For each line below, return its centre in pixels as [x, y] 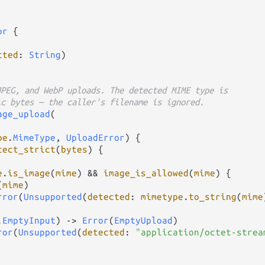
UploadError [96, 137]
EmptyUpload [143, 220]
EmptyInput [29, 220]
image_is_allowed [146, 173]
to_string [213, 196]
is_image [29, 173]
